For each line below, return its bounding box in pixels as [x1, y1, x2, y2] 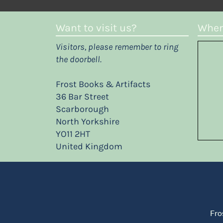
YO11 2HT [56, 128, 91, 140]
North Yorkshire [56, 116, 120, 127]
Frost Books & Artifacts [56, 79, 151, 90]
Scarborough [56, 104, 110, 115]
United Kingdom [56, 141, 123, 152]
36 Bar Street [56, 91, 110, 103]
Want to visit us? [56, 21, 137, 34]
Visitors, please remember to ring [56, 41, 179, 53]
